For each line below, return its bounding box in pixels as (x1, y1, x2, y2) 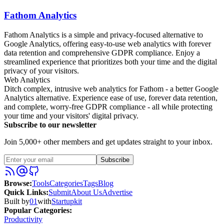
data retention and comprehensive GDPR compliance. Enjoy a (4, 48, 200, 57)
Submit (48, 187, 71, 196)
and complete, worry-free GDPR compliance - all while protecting (4, 102, 212, 111)
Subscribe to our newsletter (4, 120, 96, 129)
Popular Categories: (4, 205, 72, 214)
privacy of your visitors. (4, 66, 79, 75)
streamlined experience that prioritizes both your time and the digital (4, 57, 217, 66)
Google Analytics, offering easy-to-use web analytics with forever (4, 39, 211, 48)
